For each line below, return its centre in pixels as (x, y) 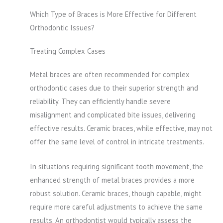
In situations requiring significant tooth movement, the (116, 167)
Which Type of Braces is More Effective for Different (113, 14)
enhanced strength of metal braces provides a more (112, 180)
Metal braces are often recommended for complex (110, 74)
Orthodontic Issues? (62, 27)
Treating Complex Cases (68, 51)
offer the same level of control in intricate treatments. (117, 141)
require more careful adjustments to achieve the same (116, 207)
